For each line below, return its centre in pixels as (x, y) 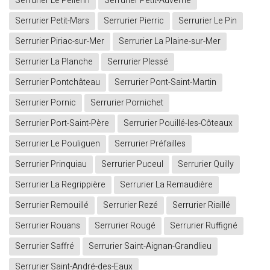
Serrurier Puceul (132, 165)
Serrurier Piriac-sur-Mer (60, 42)
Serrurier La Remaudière (166, 185)
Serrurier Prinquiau (51, 165)
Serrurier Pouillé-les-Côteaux (178, 124)
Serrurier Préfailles (150, 144)
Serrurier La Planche (54, 62)
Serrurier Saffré (45, 246)
